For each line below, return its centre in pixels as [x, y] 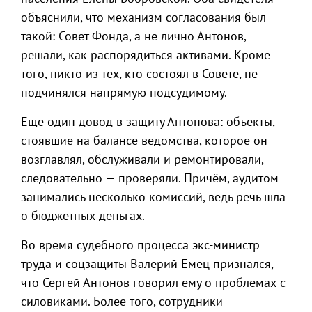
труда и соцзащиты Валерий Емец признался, [147, 264]
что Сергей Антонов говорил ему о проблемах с [153, 282]
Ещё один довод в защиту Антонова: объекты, [148, 122]
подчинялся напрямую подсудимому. [124, 92]
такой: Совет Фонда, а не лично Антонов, [133, 36]
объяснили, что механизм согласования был [143, 17]
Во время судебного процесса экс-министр [140, 245]
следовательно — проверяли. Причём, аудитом [150, 178]
